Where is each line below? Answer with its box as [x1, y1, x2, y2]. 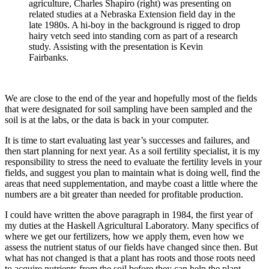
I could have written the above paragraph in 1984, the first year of [5, 210, 253, 220]
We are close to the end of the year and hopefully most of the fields [5, 93, 257, 104]
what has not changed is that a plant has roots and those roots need [5, 253, 255, 264]
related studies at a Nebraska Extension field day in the [29, 9, 235, 20]
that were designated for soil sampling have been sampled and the [5, 104, 252, 115]
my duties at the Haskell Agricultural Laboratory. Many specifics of [5, 220, 259, 231]
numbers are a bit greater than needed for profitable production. [5, 189, 243, 200]
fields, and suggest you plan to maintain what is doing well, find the [5, 168, 260, 178]
